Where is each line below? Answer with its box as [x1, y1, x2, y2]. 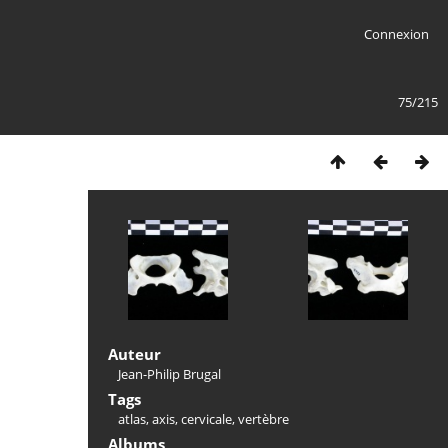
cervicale [181, 410, 232, 428]
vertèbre [238, 410, 289, 428]
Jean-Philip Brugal [118, 365, 221, 383]
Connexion [363, 25, 429, 43]
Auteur [108, 344, 161, 364]
